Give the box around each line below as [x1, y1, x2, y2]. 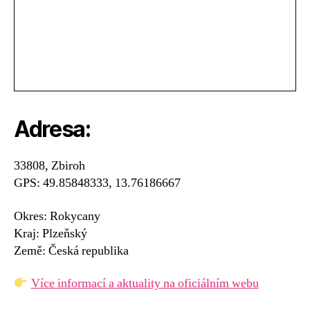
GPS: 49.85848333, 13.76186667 [14, 175, 181, 191]
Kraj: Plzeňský [14, 225, 87, 241]
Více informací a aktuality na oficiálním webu [30, 275, 259, 291]
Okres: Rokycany [14, 208, 100, 224]
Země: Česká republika [14, 242, 129, 259]
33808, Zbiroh [14, 158, 85, 174]
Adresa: [14, 116, 91, 143]
